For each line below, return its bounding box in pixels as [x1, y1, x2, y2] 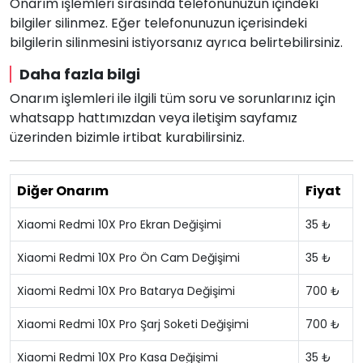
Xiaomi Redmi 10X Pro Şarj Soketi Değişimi [17, 316, 249, 332]
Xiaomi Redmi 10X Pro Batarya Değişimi [17, 283, 235, 299]
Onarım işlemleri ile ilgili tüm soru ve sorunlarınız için [10, 89, 335, 108]
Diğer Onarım [17, 181, 109, 200]
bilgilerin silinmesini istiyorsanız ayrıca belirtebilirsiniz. [10, 33, 343, 52]
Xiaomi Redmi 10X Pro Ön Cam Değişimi [17, 250, 240, 266]
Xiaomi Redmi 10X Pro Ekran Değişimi [17, 216, 221, 233]
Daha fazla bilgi [19, 64, 140, 84]
